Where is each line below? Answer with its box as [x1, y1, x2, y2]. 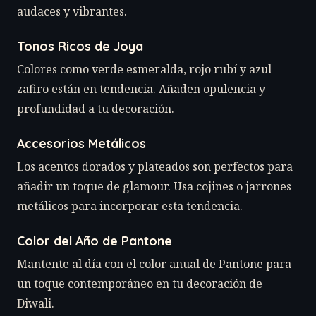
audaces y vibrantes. [17, 4, 127, 20]
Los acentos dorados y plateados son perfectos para [17, 159, 293, 175]
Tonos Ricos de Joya [17, 38, 143, 54]
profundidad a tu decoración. [17, 101, 174, 117]
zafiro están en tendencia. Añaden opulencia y [17, 81, 265, 97]
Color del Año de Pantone [17, 233, 172, 249]
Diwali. [17, 296, 54, 312]
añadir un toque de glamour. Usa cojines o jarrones [17, 178, 291, 195]
